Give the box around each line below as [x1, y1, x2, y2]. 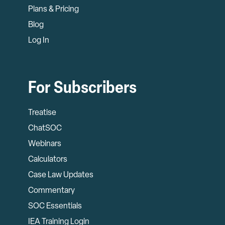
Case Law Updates [28, 171, 93, 179]
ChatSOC [28, 124, 62, 133]
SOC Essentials [28, 202, 82, 210]
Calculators [28, 155, 67, 164]
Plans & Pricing [28, 5, 79, 14]
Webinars [28, 140, 61, 148]
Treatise [28, 108, 56, 117]
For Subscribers [28, 79, 137, 97]
